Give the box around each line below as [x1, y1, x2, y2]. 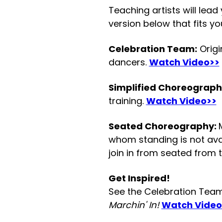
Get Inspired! [108, 172, 170, 185]
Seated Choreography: [108, 120, 219, 133]
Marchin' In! [108, 199, 162, 212]
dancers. [108, 56, 149, 69]
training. [108, 95, 146, 108]
